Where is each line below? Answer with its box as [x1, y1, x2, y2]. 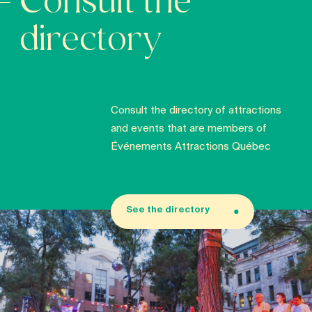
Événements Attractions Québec [110, 137, 271, 155]
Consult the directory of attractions [110, 101, 281, 118]
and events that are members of [110, 119, 267, 136]
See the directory [126, 201, 210, 217]
